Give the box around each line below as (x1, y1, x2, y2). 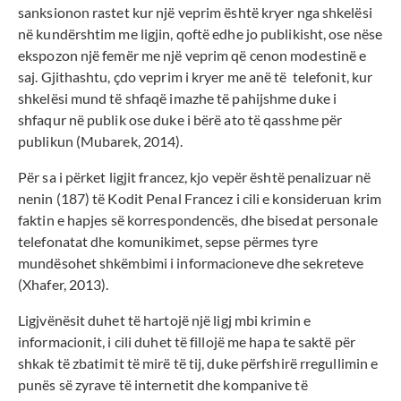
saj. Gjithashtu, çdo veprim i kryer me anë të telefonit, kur (18, 68, 373, 86)
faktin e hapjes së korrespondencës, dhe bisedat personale (18, 211, 380, 229)
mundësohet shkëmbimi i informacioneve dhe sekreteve (18, 254, 364, 272)
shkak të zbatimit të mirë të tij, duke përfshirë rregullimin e (18, 354, 379, 372)
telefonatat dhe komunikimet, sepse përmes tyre (18, 233, 318, 251)
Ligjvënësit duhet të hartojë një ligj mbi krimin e (18, 311, 311, 329)
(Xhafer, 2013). (18, 276, 109, 294)
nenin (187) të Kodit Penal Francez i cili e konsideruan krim (18, 190, 382, 208)
